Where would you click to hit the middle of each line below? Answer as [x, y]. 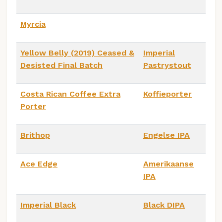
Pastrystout [167, 65]
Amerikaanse [168, 164]
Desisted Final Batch [61, 65]
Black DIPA [164, 205]
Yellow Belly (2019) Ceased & [77, 53]
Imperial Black [48, 205]
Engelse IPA [166, 135]
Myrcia [33, 24]
